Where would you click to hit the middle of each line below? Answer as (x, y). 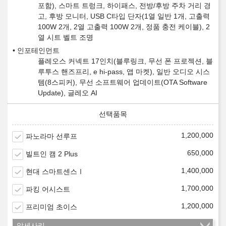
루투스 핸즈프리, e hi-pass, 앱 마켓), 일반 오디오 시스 (124, 72)
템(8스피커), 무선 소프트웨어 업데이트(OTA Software (123, 82)
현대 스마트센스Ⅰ (55, 172)
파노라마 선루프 (51, 136)
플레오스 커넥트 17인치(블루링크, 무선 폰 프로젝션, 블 (125, 61)
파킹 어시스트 (48, 189)
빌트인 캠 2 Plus (52, 154)
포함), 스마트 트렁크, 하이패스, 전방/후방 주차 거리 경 (124, 6)
